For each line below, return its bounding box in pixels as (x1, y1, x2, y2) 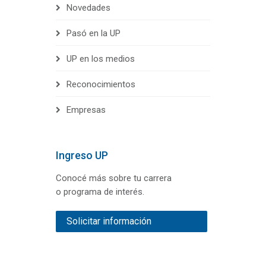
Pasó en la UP (66, 28, 121, 39)
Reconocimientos (66, 79, 135, 90)
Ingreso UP (56, 149, 108, 162)
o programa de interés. (56, 186, 144, 198)
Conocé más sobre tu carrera (56, 173, 172, 184)
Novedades (66, 2, 110, 14)
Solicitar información (66, 216, 151, 227)
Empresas (66, 104, 106, 116)
